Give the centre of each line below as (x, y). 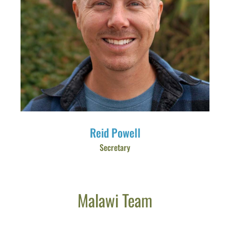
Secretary (115, 147)
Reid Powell (115, 132)
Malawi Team (115, 200)
